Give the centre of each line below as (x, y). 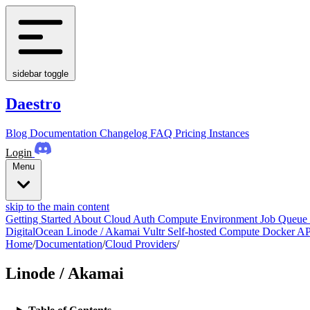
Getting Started (38, 219)
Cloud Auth (129, 219)
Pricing (192, 133)
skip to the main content (57, 206)
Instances (229, 133)
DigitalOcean (35, 231)
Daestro (33, 103)
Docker (279, 231)
